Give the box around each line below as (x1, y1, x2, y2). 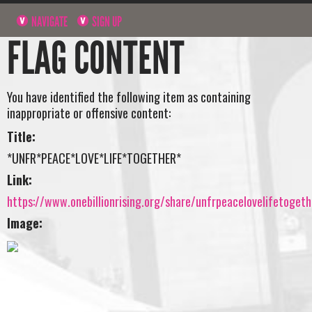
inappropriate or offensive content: (7, 104, 171, 123)
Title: (7, 127, 36, 146)
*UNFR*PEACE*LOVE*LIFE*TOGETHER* (7, 148, 181, 167)
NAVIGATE (29, 13, 68, 30)
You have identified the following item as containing (7, 88, 251, 107)
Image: (7, 213, 42, 232)
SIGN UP (90, 13, 123, 30)
